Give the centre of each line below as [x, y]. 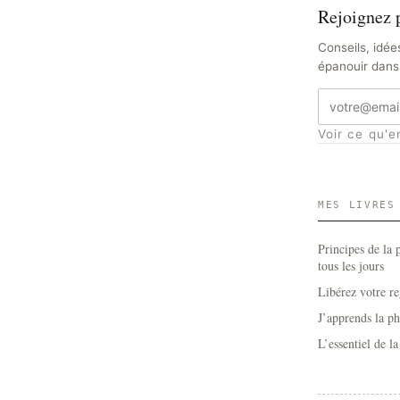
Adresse [343, 101]
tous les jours [351, 266]
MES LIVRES [357, 205]
